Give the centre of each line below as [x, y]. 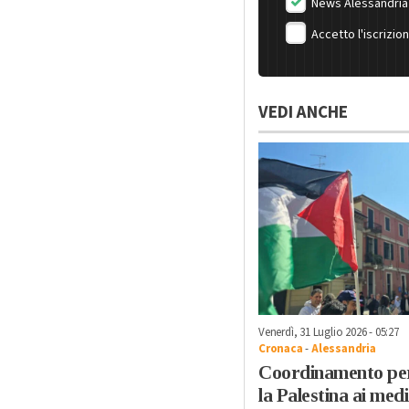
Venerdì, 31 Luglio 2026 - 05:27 [329, 332]
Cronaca [281, 348]
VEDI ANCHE [303, 112]
